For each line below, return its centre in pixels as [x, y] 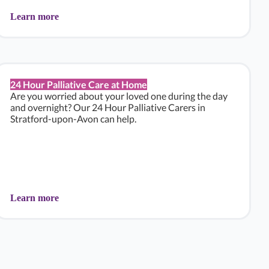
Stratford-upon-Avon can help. [73, 119]
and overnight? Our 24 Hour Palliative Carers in [108, 107]
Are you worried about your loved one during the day [119, 96]
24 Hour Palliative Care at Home [79, 84]
